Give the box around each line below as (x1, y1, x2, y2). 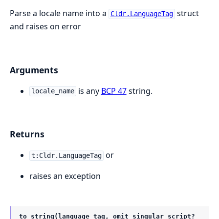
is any (76, 85, 101, 96)
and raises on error (10, 21, 81, 32)
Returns (10, 128, 44, 140)
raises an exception (29, 171, 101, 182)
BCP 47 (101, 85, 127, 96)
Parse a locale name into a (10, 8, 109, 19)
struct (175, 8, 199, 19)
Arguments (10, 64, 58, 76)
